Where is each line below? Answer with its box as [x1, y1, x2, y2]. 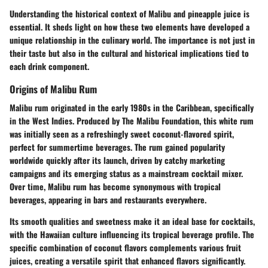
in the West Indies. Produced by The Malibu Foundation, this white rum [10, 114, 254, 127]
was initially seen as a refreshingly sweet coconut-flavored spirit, [10, 127, 234, 141]
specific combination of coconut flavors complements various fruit [10, 241, 241, 254]
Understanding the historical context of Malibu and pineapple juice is [10, 7, 249, 20]
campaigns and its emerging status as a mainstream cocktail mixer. [10, 167, 243, 180]
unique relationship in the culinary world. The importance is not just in [10, 33, 255, 47]
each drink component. [10, 60, 89, 73]
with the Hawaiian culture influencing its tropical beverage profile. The [10, 228, 254, 241]
